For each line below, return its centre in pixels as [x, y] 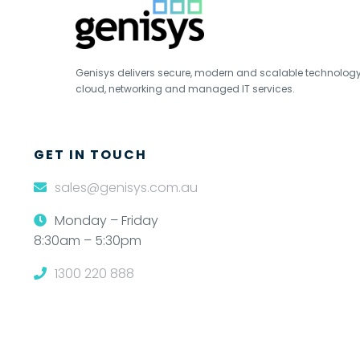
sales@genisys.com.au [126, 188]
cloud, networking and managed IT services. [185, 89]
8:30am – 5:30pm [87, 241]
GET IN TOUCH [90, 155]
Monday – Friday [104, 221]
